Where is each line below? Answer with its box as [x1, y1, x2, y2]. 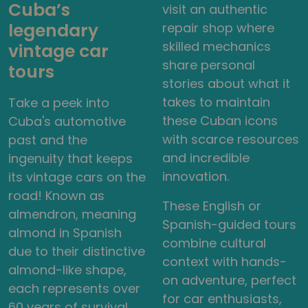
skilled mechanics [162, 37, 271, 55]
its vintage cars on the [8, 168, 146, 186]
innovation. [162, 167, 229, 185]
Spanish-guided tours [162, 215, 296, 233]
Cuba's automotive [8, 112, 126, 130]
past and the [8, 131, 87, 148]
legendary [8, 18, 98, 43]
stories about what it [162, 74, 290, 92]
